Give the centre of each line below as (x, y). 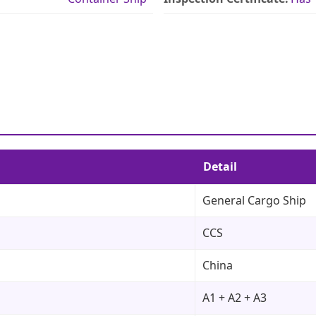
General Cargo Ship (254, 200)
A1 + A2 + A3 (235, 297)
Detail (220, 166)
